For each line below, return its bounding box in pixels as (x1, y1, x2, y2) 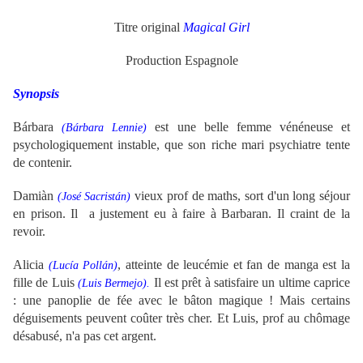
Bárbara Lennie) (66, 122, 147, 135)
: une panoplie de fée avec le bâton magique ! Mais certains (13, 293, 350, 308)
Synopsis (13, 87, 59, 101)
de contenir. (13, 156, 72, 170)
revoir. (13, 224, 45, 239)
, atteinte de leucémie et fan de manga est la (117, 258, 351, 272)
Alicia (13, 258, 49, 272)
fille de (13, 275, 52, 290)
